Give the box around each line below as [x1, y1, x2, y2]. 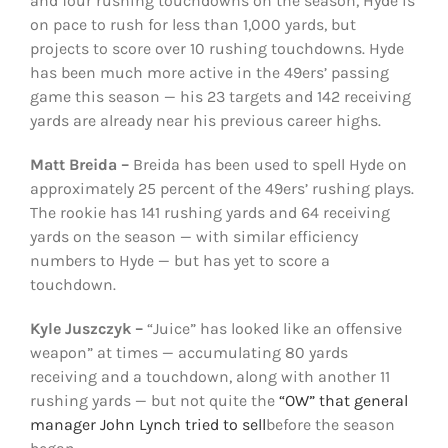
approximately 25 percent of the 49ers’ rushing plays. [29, 179, 414, 199]
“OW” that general [278, 391, 408, 411]
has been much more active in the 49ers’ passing [29, 63, 389, 83]
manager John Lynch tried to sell [29, 415, 266, 435]
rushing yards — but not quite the [29, 391, 279, 411]
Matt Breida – [29, 155, 129, 175]
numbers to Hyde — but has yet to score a [29, 251, 330, 271]
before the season [265, 415, 395, 435]
